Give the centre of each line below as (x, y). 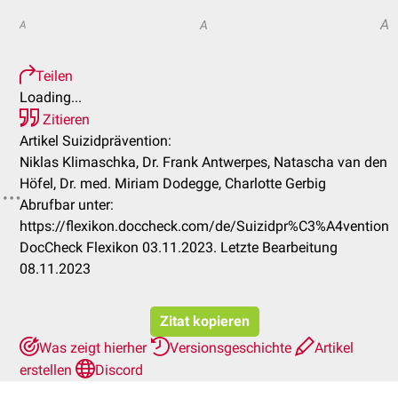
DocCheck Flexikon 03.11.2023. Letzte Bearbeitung (179, 247)
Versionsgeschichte (232, 348)
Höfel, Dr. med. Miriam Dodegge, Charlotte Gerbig (173, 183)
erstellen (48, 370)
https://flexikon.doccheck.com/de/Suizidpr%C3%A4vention (204, 226)
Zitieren (64, 119)
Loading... (51, 97)
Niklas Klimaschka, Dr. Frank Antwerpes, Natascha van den (203, 162)
